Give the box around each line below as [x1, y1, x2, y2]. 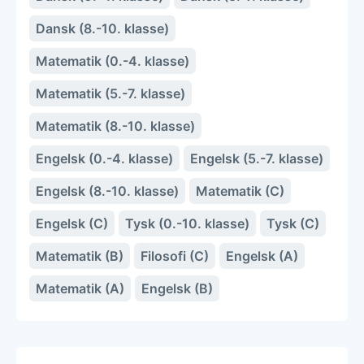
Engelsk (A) [226, 247, 298, 264]
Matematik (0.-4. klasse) [36, 52, 189, 69]
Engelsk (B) [141, 279, 213, 297]
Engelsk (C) [36, 214, 108, 232]
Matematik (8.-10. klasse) [36, 117, 195, 134]
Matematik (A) [36, 279, 124, 297]
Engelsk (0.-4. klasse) [36, 149, 173, 167]
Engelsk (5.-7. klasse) [190, 149, 323, 167]
